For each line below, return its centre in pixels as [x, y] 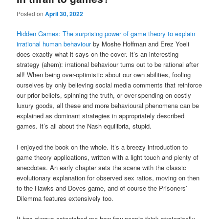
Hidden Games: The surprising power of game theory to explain [106, 34]
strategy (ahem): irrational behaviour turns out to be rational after [108, 65]
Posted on [31, 14]
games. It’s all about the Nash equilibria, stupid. [84, 126]
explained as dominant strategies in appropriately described [101, 116]
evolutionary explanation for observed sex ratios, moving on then [108, 177]
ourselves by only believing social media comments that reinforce [109, 85]
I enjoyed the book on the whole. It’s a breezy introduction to [102, 147]
